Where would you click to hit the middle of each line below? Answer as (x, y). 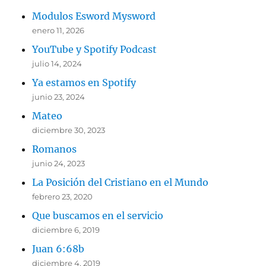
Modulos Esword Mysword (94, 16)
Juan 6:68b (58, 248)
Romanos (55, 149)
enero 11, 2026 (58, 30)
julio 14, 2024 (57, 63)
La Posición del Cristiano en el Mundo (121, 182)
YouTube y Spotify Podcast (95, 49)
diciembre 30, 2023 (69, 130)
